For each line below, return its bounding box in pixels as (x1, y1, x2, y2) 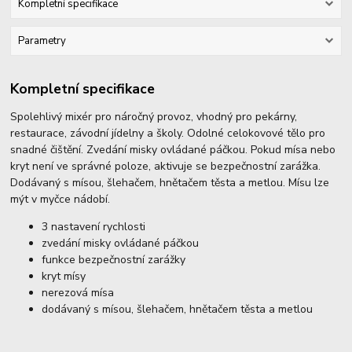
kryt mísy (42, 268, 86, 284)
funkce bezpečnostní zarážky (42, 251, 186, 267)
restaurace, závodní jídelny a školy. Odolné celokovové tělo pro (10, 125, 326, 141)
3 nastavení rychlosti (42, 218, 149, 234)
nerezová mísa (42, 284, 115, 300)
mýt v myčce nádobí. (10, 191, 111, 207)
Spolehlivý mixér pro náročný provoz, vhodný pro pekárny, (10, 108, 298, 124)
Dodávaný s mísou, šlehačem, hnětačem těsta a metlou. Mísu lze (10, 174, 330, 190)
